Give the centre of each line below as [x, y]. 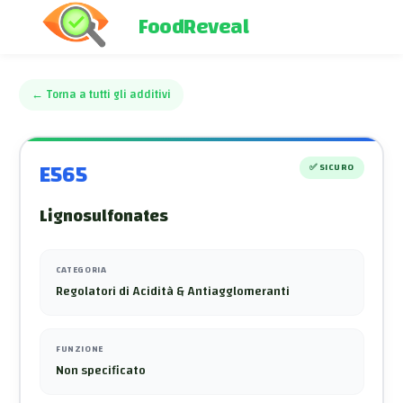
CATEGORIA [81, 270]
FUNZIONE [80, 349]
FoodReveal [193, 27]
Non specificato [101, 370]
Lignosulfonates [103, 216]
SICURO [336, 167]
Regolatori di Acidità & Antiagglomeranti [173, 291]
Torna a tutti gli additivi [108, 95]
